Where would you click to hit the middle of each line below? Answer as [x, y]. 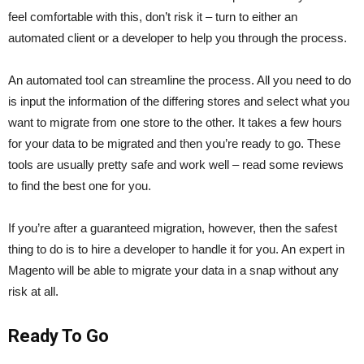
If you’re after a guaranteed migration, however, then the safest [173, 227]
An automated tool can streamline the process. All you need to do [180, 80]
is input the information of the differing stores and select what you [179, 101]
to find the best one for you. [80, 185]
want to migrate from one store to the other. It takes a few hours [175, 122]
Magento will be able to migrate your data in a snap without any [173, 270]
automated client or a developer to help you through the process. [178, 37]
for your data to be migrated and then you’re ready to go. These [174, 143]
